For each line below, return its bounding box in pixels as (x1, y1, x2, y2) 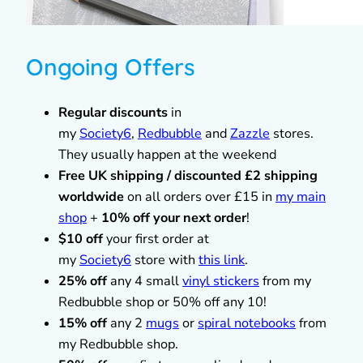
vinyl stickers (182, 271, 259, 290)
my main (275, 187, 326, 206)
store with (131, 250, 199, 269)
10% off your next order (101, 208, 246, 227)
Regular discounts (58, 103, 168, 122)
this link (199, 250, 245, 269)
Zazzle (230, 124, 270, 143)
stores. (270, 124, 314, 143)
